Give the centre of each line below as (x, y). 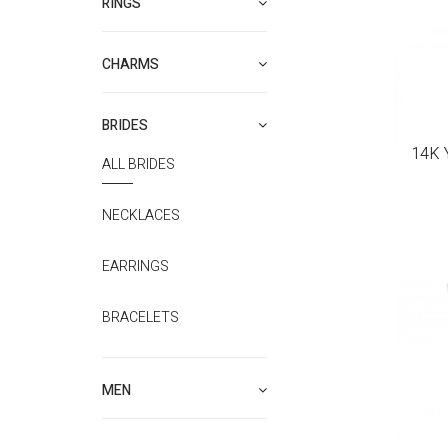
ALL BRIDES (138, 164)
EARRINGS (135, 266)
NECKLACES (141, 215)
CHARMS (130, 64)
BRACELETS (140, 317)
